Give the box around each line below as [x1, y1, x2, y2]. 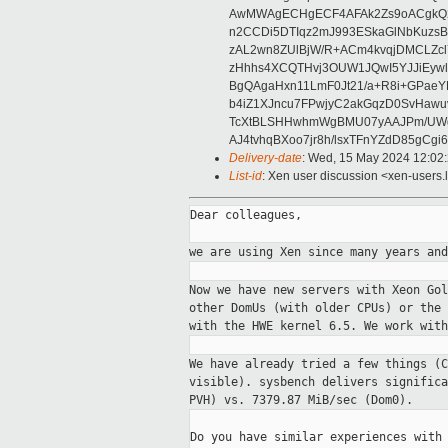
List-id [229, 169, 262, 184]
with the [189, 319, 252, 334]
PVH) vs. [189, 393, 252, 408]
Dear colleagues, [190, 208, 302, 223]
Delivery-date [229, 151, 302, 166]
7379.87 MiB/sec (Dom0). [252, 393, 413, 408]
